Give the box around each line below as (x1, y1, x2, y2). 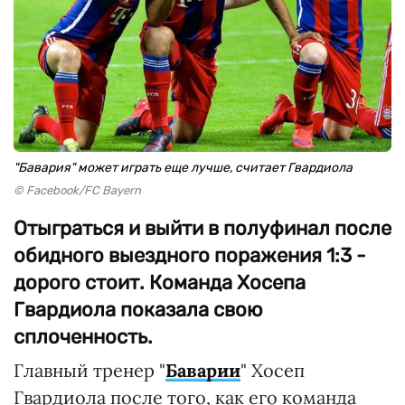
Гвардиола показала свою (14, 297, 263, 322)
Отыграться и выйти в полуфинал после (14, 216, 391, 240)
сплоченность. (14, 325, 153, 349)
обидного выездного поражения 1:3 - (14, 243, 366, 268)
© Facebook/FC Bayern (14, 184, 141, 197)
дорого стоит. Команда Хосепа (14, 270, 306, 295)
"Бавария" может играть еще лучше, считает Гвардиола (14, 160, 353, 175)
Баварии (165, 359, 240, 381)
